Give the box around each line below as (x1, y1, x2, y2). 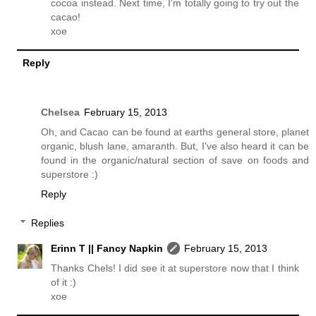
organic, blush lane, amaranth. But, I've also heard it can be (41, 140, 309, 152)
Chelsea (41, 106, 80, 118)
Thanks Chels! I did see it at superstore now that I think (51, 262, 299, 274)
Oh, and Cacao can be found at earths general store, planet (41, 126, 309, 138)
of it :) (51, 276, 77, 288)
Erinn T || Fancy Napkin (51, 243, 164, 255)
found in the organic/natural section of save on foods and (41, 154, 309, 166)
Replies (31, 217, 65, 229)
